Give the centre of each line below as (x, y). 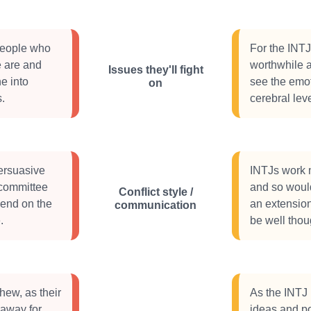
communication (155, 205)
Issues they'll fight (155, 70)
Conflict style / (155, 192)
